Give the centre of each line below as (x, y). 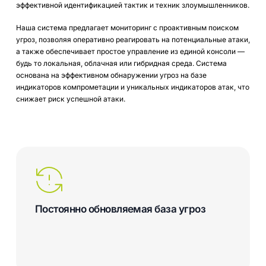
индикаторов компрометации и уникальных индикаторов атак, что (132, 87)
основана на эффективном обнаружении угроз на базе (111, 75)
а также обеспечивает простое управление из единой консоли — (130, 51)
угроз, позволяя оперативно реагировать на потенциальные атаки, (133, 39)
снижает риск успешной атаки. (70, 99)
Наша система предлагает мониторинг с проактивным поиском (127, 27)
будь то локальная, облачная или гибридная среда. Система (121, 63)
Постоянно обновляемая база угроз (120, 209)
